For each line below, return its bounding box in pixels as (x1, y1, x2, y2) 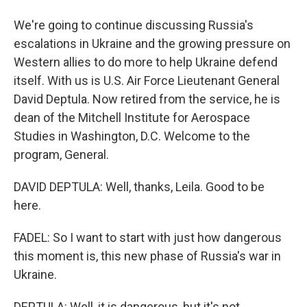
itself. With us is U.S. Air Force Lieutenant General (14, 73, 280, 88)
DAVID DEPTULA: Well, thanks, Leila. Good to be (14, 180, 265, 194)
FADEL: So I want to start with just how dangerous (14, 230, 282, 245)
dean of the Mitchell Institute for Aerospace (14, 110, 250, 125)
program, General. (14, 147, 109, 162)
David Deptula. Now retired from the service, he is (14, 92, 280, 106)
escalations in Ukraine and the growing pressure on (14, 36, 291, 51)
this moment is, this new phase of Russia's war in (14, 249, 281, 263)
